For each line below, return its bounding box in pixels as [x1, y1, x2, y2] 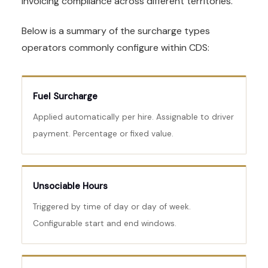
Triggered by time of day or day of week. [33, 202, 191, 212]
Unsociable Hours [33, 180, 108, 193]
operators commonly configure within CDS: [22, 41, 209, 54]
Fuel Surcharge [33, 90, 98, 103]
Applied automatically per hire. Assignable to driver [33, 112, 234, 123]
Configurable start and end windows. [33, 218, 176, 229]
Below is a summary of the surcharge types [22, 25, 210, 38]
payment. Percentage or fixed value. [33, 129, 173, 139]
